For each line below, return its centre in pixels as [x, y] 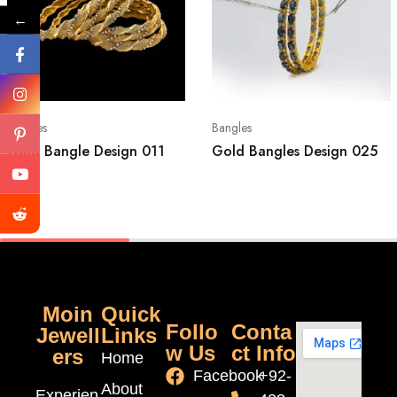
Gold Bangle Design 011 [86, 152]
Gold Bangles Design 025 [295, 152]
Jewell [68, 336]
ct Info [263, 354]
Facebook [229, 376]
